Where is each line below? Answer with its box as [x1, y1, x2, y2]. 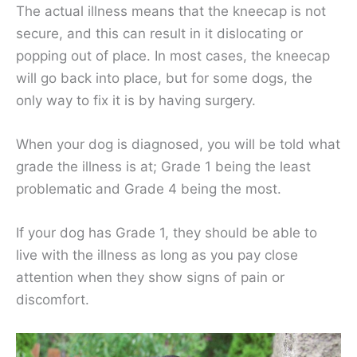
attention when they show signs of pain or [16, 269, 284, 286]
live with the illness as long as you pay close [16, 247, 298, 264]
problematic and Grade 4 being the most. [16, 181, 281, 198]
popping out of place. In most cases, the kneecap [16, 47, 330, 64]
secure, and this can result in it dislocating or [16, 25, 303, 41]
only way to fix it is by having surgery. [16, 92, 256, 108]
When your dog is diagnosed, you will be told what [16, 136, 340, 153]
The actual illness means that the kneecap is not [16, 2, 326, 19]
